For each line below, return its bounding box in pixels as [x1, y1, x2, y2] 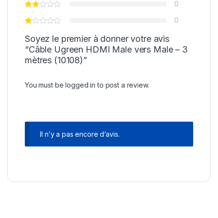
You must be [25, 81, 66, 90]
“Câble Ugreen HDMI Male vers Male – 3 [25, 44, 188, 55]
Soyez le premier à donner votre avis [25, 34, 169, 44]
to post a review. [95, 81, 149, 90]
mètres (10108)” [25, 55, 87, 66]
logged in [65, 81, 96, 90]
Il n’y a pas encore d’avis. [40, 130, 120, 139]
